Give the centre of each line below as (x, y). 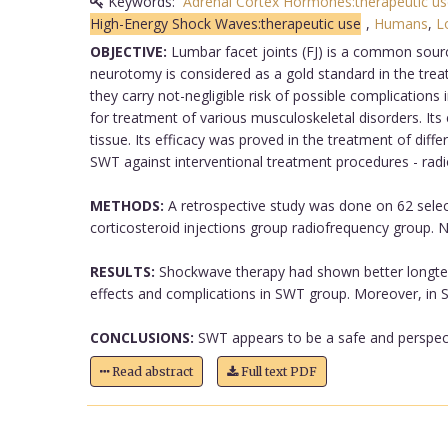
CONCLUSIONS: (141, 337)
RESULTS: (122, 271)
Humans (400, 23)
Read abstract (150, 371)
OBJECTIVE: (128, 51)
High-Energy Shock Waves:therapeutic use (225, 23)
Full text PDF (277, 371)
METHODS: (126, 205)
